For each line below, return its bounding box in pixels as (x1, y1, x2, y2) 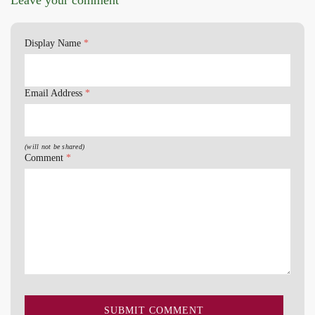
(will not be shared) (25, 142, 84, 150)
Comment (25, 152, 66, 163)
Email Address (25, 87, 85, 98)
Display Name (25, 37, 84, 49)
